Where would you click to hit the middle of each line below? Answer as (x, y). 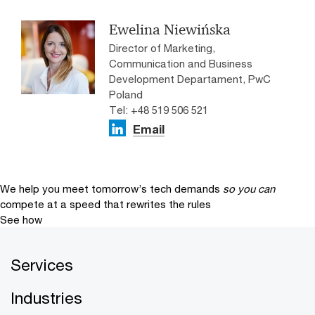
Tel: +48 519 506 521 (159, 110)
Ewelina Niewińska (170, 30)
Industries (46, 298)
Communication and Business (181, 63)
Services (42, 265)
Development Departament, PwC (190, 79)
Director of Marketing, (162, 48)
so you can (249, 188)
